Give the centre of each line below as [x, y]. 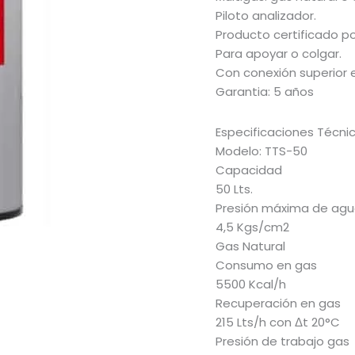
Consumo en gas [266, 265]
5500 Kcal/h [251, 284]
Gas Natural [250, 246]
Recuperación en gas [278, 303]
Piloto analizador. [266, 16]
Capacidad [249, 170]
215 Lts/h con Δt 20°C [278, 322]
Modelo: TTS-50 [261, 151]
